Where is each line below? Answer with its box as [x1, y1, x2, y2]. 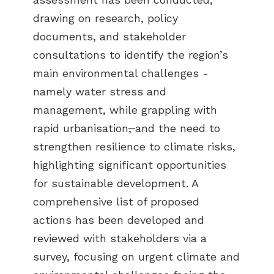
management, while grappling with [33, 103, 217, 117]
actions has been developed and [33, 213, 204, 227]
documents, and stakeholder [33, 30, 186, 43]
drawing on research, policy [33, 12, 178, 25]
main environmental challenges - [33, 67, 209, 80]
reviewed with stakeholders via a [33, 232, 207, 245]
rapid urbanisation [33, 122, 128, 135]
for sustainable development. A [33, 177, 198, 190]
